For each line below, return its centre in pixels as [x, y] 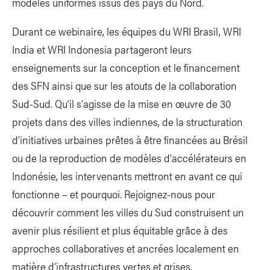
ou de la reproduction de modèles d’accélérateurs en [129, 157]
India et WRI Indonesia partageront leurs [102, 49]
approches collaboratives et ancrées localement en [126, 248]
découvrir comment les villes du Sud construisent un [128, 212]
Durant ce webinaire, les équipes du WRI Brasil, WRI [127, 31]
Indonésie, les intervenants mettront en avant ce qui [127, 175]
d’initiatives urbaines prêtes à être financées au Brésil [130, 139]
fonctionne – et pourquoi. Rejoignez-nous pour [114, 193]
